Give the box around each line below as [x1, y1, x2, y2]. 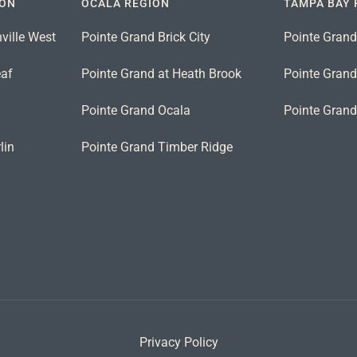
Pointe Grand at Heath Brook [80, 65, 241, 81]
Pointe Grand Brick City [80, 29, 210, 45]
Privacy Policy [139, 334, 218, 350]
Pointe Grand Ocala [80, 102, 190, 118]
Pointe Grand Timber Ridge [80, 139, 233, 155]
